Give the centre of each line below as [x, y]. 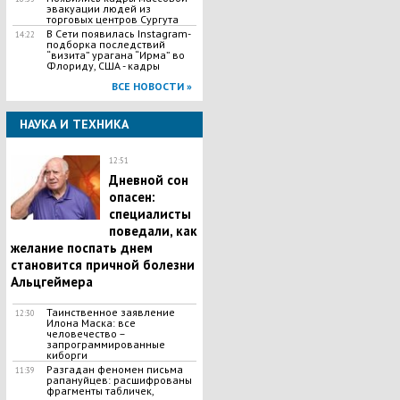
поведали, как [153, 231]
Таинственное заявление [110, 312]
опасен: [132, 197]
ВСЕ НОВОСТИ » [151, 86]
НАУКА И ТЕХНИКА [74, 124]
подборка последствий [105, 44]
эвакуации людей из [98, 8]
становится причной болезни [102, 265]
